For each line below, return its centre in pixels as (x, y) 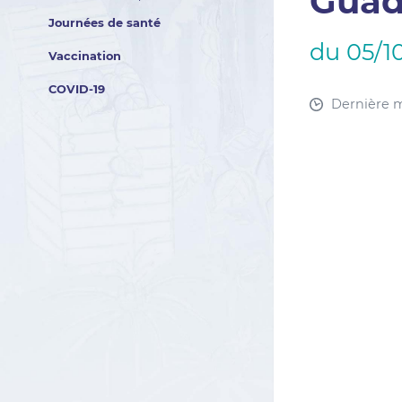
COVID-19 (76, 89)
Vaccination (84, 56)
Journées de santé (104, 23)
